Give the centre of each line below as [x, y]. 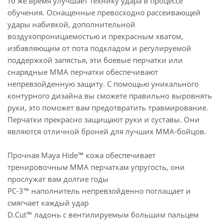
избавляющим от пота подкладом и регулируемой [99, 48]
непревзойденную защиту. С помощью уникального [103, 84]
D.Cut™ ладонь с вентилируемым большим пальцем [103, 215]
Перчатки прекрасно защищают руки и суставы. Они [104, 119]
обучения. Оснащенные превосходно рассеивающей [104, 12]
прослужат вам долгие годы [58, 179]
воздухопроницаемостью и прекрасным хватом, [95, 36]
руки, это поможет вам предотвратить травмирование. [108, 108]
